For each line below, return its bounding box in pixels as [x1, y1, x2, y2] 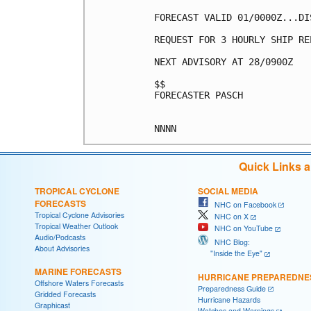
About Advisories [35, 242, 90, 253]
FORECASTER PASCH [154, 89, 243, 101]
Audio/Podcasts [35, 231, 85, 242]
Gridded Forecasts [35, 288, 96, 299]
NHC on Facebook [208, 199, 276, 210]
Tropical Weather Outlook [35, 220, 118, 231]
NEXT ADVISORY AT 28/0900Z [154, 56, 293, 67]
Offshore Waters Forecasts [35, 277, 124, 288]
